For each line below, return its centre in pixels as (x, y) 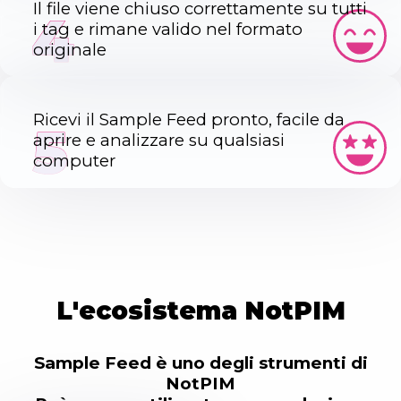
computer (74, 161)
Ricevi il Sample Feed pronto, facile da (189, 120)
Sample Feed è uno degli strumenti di (200, 363)
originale (70, 49)
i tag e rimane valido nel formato (168, 29)
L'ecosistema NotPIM (200, 310)
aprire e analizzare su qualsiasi (159, 141)
